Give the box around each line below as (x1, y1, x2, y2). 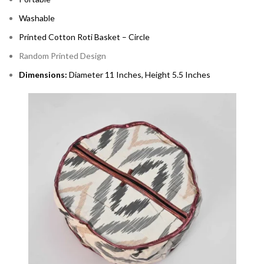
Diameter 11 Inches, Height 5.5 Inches (69, 70, 210, 80)
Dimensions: (19, 70, 69, 80)
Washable (19, 13, 55, 23)
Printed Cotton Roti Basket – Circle (19, 32, 150, 42)
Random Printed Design (19, 51, 106, 61)
